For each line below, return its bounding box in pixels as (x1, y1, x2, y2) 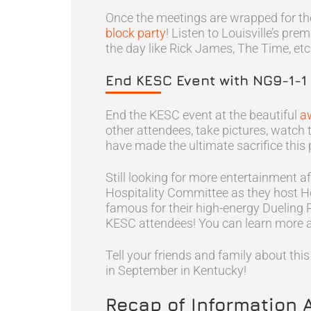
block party (106, 26, 166, 40)
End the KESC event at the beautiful (106, 108, 300, 122)
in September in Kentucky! (106, 263, 246, 278)
